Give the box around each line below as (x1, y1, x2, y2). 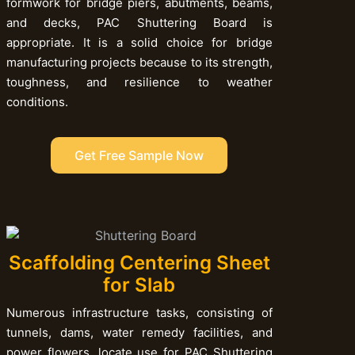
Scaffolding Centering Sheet (8, 250, 270, 274)
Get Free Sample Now (74, 147, 204, 164)
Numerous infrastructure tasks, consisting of (6, 304, 273, 320)
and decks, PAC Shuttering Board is (6, 15, 273, 31)
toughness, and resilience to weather (6, 74, 273, 90)
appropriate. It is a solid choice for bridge (6, 35, 273, 51)
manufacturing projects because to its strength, (6, 55, 273, 71)
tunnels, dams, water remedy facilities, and (6, 324, 273, 340)
